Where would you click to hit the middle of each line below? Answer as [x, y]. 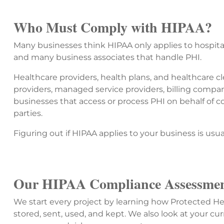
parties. [28, 113]
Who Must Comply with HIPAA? [113, 27]
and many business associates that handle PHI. [107, 57]
